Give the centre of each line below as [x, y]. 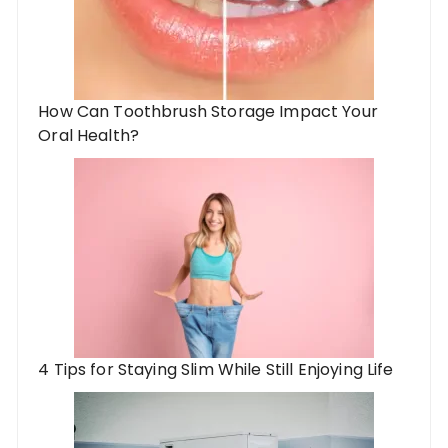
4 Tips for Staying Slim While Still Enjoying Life [216, 369]
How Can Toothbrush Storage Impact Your [208, 111]
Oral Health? [89, 135]
